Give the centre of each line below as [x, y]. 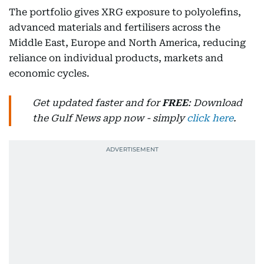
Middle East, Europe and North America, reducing [127, 42]
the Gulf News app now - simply [110, 118]
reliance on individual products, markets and [116, 58]
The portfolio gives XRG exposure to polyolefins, [125, 12]
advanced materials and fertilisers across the [115, 27]
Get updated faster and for [97, 103]
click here [210, 118]
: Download [215, 103]
